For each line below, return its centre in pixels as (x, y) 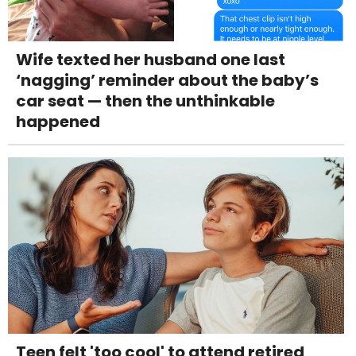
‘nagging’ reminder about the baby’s (167, 80)
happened (58, 121)
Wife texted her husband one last (151, 59)
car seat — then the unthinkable (145, 101)
